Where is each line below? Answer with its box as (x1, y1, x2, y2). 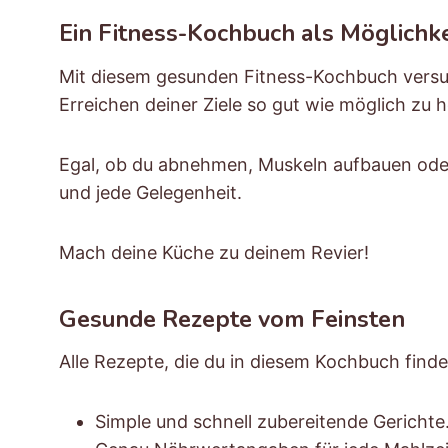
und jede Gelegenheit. (59, 181, 247, 203)
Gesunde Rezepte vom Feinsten (59, 302, 405, 335)
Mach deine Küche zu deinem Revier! (59, 241, 369, 263)
